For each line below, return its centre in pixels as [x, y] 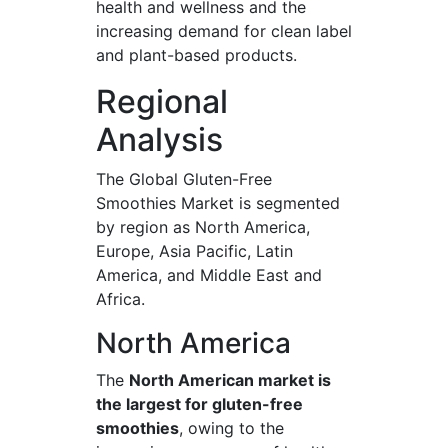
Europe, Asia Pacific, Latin [194, 251]
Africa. [120, 299]
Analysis [159, 139]
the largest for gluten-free [199, 404]
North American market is [230, 380]
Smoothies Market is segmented [218, 203]
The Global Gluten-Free [184, 179]
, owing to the [231, 428]
